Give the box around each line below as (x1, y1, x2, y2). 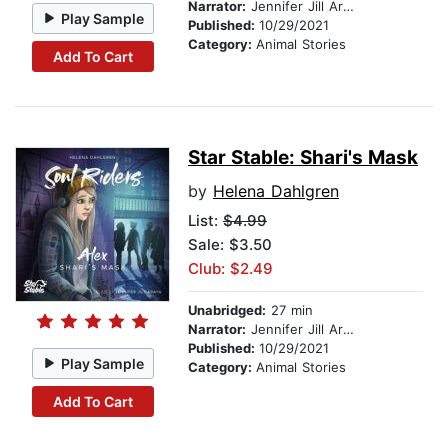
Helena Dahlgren (213, 181, 339, 202)
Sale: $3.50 (188, 235, 272, 255)
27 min (266, 302, 313, 319)
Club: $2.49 (188, 259, 273, 279)
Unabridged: (188, 302, 266, 319)
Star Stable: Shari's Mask (188, 146, 418, 170)
